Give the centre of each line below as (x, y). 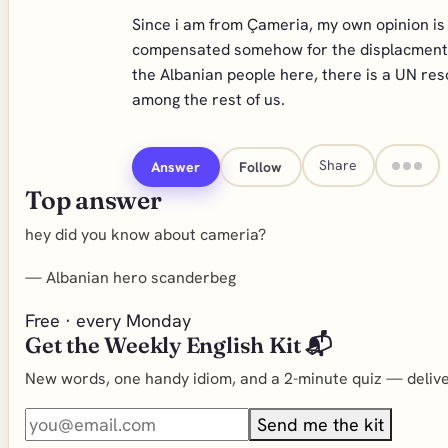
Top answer (93, 200)
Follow (261, 166)
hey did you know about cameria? (145, 234)
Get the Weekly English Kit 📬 (178, 345)
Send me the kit (320, 424)
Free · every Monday (108, 320)
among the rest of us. (208, 99)
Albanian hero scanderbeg (141, 277)
